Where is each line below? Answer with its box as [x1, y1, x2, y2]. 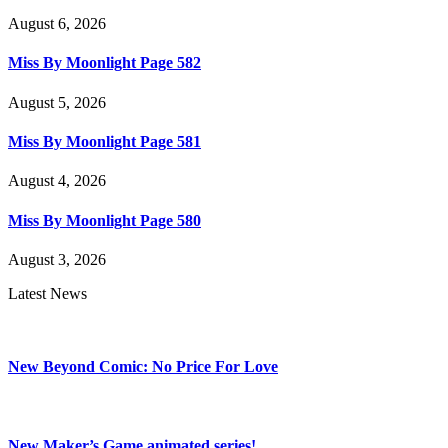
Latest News [8, 284, 87, 302]
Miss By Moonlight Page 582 [8, 54, 201, 72]
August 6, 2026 [8, 15, 106, 33]
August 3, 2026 [8, 250, 106, 268]
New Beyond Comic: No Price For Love [8, 358, 278, 376]
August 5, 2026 [8, 93, 106, 111]
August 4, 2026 [8, 172, 106, 190]
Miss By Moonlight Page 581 [8, 133, 201, 151]
